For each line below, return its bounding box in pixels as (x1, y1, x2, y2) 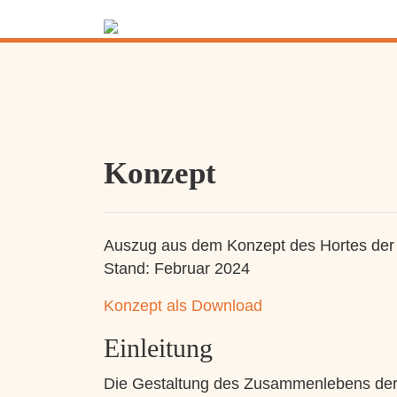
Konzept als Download (104, 297, 262, 315)
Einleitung (104, 333, 213, 363)
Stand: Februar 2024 (104, 260, 250, 277)
